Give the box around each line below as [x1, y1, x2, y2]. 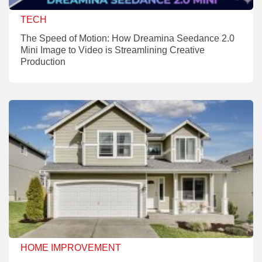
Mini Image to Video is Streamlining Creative [20, 44, 205, 55]
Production [20, 56, 65, 67]
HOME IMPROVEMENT [20, 242, 121, 253]
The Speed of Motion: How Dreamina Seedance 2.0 [20, 33, 235, 43]
